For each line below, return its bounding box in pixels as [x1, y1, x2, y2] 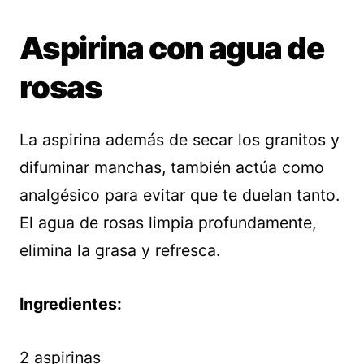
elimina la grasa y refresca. [19, 240, 220, 261]
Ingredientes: [19, 294, 122, 314]
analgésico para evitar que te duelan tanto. [19, 185, 340, 206]
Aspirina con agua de [19, 29, 324, 67]
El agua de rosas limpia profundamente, [19, 213, 316, 233]
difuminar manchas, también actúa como [19, 158, 324, 178]
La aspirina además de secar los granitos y [19, 130, 340, 150]
